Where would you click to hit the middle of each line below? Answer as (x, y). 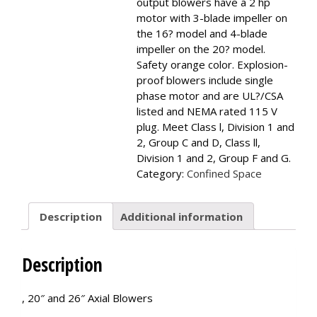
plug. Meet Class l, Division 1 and (215, 127)
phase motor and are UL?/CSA (209, 96)
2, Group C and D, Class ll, (198, 142)
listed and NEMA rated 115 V (207, 111)
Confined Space (224, 173)
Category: (161, 173)
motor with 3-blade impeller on (212, 18)
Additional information (181, 216)
